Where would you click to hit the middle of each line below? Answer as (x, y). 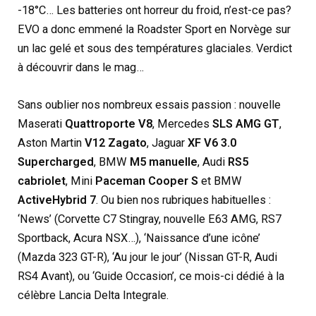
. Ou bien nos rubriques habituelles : (184, 200)
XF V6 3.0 (212, 143)
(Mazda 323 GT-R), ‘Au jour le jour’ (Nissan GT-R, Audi (148, 257)
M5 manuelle (164, 162)
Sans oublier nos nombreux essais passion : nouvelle (150, 105)
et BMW (220, 181)
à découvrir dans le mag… (81, 67)
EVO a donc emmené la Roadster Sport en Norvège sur (154, 29)
